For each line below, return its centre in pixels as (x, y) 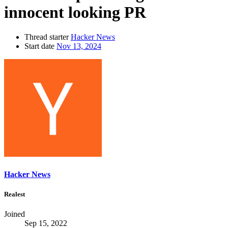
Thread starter (47, 37)
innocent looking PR (75, 12)
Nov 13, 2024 (79, 46)
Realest (15, 194)
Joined (15, 214)
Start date (39, 46)
